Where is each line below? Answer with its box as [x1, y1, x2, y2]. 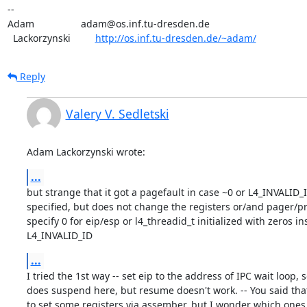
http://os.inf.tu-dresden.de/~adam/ [95, 31, 256, 45]
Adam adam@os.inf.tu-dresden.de [7, 16, 210, 30]
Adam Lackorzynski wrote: [26, 145, 145, 158]
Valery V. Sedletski [65, 105, 169, 122]
